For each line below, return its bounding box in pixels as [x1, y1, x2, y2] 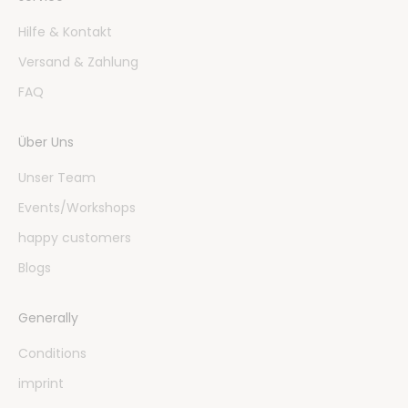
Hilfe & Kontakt [18, 22, 112, 41]
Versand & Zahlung [18, 52, 138, 71]
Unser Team [18, 168, 96, 187]
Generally [18, 308, 78, 327]
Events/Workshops [18, 198, 136, 217]
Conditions [18, 343, 87, 362]
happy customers [18, 228, 131, 247]
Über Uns [18, 132, 74, 151]
